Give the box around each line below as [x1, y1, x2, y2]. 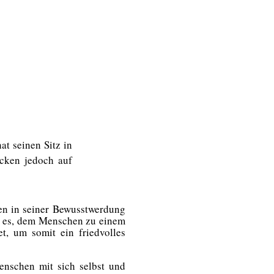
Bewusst [49, 201, 88, 216]
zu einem [86, 213, 125, 228]
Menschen [38, 213, 83, 228]
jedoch [24, 152, 54, 167]
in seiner [11, 201, 50, 216]
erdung [94, 201, 125, 216]
